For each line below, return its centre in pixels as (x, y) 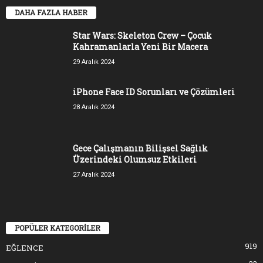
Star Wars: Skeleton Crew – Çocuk (142, 35)
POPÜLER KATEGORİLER (58, 228)
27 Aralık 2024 (94, 174)
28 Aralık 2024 (94, 107)
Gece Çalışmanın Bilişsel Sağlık (140, 148)
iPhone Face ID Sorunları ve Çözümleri (154, 92)
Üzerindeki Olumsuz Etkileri (135, 159)
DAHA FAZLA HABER (51, 12)
